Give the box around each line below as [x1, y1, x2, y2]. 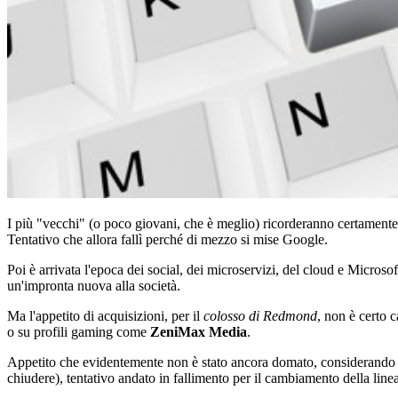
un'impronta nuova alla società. [7, 277, 180, 293]
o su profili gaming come [7, 323, 150, 339]
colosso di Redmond [203, 307, 317, 323]
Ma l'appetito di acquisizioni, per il [7, 307, 203, 323]
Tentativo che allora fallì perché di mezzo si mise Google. [7, 231, 328, 247]
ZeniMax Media [150, 323, 247, 339]
